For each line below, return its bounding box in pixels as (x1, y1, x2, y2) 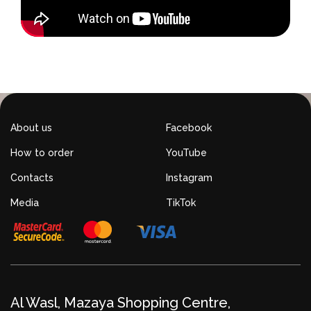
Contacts (10, 172, 53, 184)
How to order (10, 147, 74, 159)
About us (10, 122, 52, 134)
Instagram (166, 172, 212, 184)
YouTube (166, 147, 207, 159)
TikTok (166, 197, 196, 209)
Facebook (166, 122, 212, 134)
